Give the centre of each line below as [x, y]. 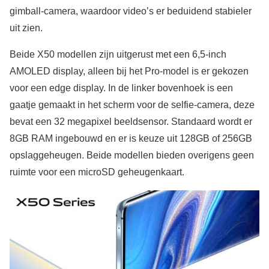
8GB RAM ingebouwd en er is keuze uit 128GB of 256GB [131, 138]
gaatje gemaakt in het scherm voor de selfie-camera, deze [132, 104]
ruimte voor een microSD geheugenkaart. [97, 172]
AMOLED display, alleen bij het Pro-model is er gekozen [129, 71]
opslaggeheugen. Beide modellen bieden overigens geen [132, 155]
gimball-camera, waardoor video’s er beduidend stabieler [131, 11]
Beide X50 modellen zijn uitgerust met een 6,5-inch [118, 54]
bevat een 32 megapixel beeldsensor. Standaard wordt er [131, 121]
